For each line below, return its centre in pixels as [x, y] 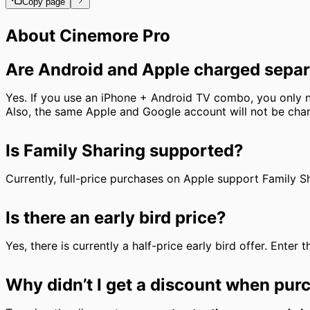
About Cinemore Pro [88, 35]
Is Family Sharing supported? [125, 150]
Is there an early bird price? [116, 217]
